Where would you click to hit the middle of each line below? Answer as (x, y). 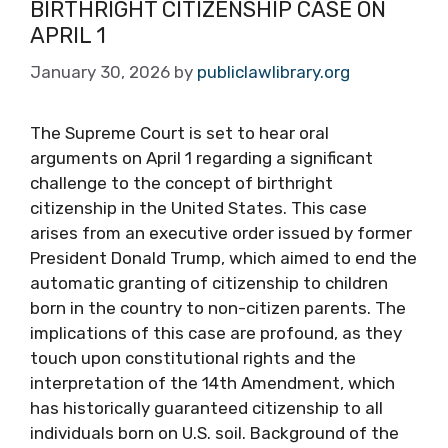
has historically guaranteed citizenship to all (206, 408)
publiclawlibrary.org (273, 72)
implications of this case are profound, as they (216, 333)
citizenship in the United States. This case (198, 208)
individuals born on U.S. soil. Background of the (214, 433)
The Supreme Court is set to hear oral (179, 133)
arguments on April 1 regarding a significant (201, 158)
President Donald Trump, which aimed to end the (223, 258)
